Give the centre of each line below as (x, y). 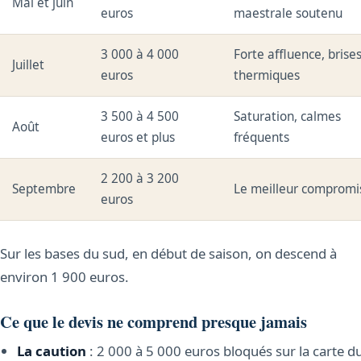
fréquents (262, 138)
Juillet (29, 65)
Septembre (44, 189)
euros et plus (138, 138)
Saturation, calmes (288, 117)
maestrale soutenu (288, 14)
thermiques (267, 76)
